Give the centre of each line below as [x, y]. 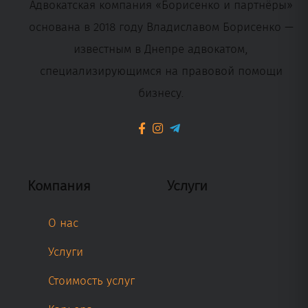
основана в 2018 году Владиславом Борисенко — [161, 27]
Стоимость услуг [91, 280]
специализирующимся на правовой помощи [161, 71]
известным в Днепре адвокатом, [161, 49]
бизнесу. [161, 93]
